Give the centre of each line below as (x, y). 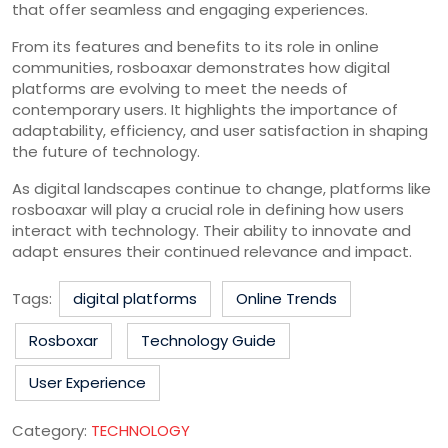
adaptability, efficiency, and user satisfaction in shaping (220, 130)
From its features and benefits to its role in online (195, 46)
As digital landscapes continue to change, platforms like (221, 188)
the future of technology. (106, 151)
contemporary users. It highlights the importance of (205, 109)
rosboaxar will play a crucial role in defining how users (208, 209)
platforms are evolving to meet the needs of (180, 88)
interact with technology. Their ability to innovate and (211, 230)
